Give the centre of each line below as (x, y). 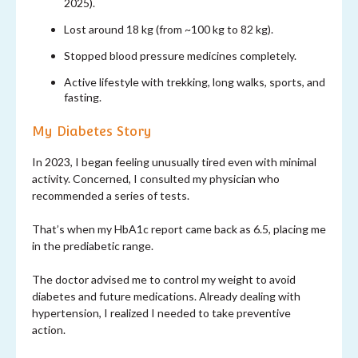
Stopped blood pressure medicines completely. (180, 56)
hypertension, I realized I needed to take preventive (161, 312)
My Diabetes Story (94, 131)
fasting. (83, 97)
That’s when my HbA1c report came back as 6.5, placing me (179, 229)
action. (49, 329)
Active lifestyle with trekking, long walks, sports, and (195, 82)
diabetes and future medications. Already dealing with (166, 296)
